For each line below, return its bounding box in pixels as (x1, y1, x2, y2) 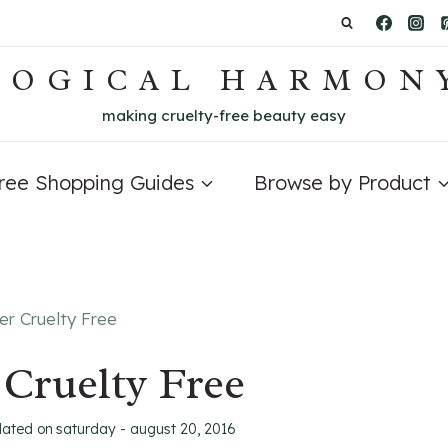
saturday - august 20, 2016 (56, 419, 237, 438)
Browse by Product (254, 169, 431, 195)
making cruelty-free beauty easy (102, 105, 346, 125)
